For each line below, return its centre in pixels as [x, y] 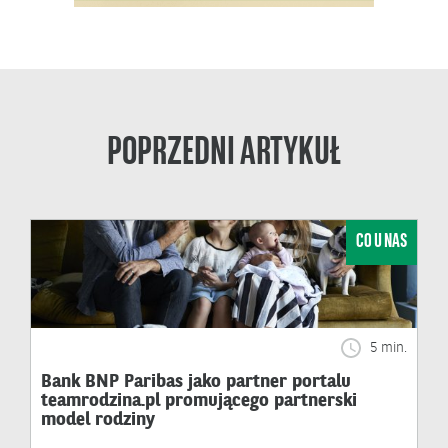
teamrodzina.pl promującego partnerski [199, 401]
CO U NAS [381, 241]
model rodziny [98, 420]
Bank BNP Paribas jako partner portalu [196, 382]
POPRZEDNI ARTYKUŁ [224, 153]
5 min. [386, 348]
